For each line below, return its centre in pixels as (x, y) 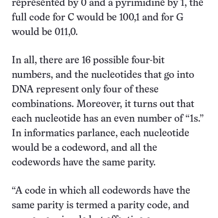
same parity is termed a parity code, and (100, 206)
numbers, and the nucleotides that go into (103, 75)
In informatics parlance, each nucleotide (100, 134)
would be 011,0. (45, 32)
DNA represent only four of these (85, 90)
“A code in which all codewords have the (101, 191)
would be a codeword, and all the (84, 148)
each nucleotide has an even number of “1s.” (108, 119)
